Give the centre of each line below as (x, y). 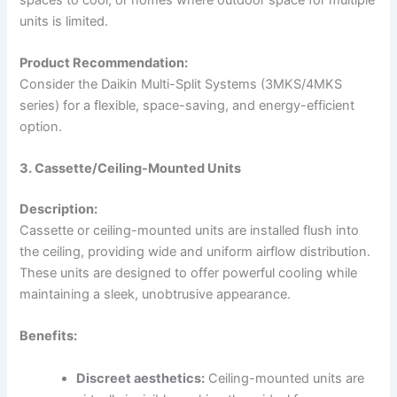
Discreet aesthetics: (141, 378)
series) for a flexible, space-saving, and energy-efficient (187, 105)
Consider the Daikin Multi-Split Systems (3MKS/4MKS (181, 84)
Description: (59, 210)
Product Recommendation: (104, 62)
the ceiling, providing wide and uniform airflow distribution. (195, 252)
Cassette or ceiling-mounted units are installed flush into (190, 231)
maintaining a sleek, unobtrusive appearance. (156, 295)
